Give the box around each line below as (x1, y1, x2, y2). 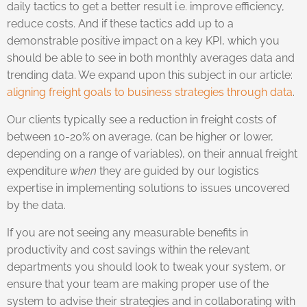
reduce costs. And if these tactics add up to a (7, 16, 234, 30)
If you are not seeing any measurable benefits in (7, 225, 248, 239)
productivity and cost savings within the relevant (7, 243, 249, 256)
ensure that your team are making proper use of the (7, 277, 269, 291)
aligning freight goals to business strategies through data (7, 85, 293, 99)
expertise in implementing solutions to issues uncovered (7, 181, 290, 195)
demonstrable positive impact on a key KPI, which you (7, 34, 280, 47)
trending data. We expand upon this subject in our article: (7, 68, 293, 82)
